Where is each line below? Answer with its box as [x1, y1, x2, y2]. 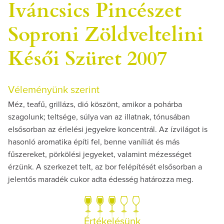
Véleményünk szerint [8, 84, 99, 95]
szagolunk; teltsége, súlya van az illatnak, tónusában [8, 112, 190, 121]
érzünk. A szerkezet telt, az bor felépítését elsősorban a [8, 162, 202, 171]
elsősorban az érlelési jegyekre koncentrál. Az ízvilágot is [8, 125, 207, 133]
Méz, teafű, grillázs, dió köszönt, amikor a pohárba [8, 100, 182, 108]
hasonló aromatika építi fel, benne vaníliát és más [8, 137, 179, 146]
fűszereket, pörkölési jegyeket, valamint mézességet [8, 150, 191, 158]
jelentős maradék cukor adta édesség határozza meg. [8, 175, 193, 183]
